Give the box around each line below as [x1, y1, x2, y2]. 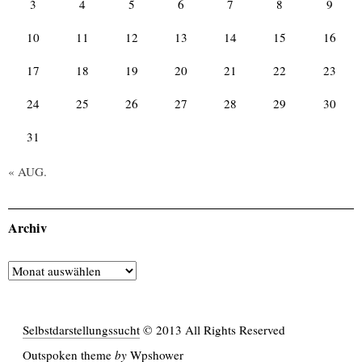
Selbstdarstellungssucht [22, 321, 140, 338]
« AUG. [8, 162, 47, 179]
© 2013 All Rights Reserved [139, 321, 285, 338]
